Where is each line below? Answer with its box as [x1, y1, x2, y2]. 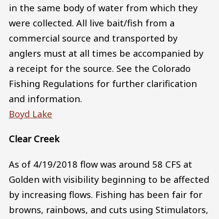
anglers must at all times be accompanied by [9, 46, 203, 59]
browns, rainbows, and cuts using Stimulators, [9, 203, 208, 216]
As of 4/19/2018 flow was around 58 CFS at [9, 157, 192, 170]
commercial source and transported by [9, 31, 177, 44]
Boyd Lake [9, 107, 52, 120]
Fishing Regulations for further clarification [9, 77, 197, 89]
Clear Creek [9, 132, 59, 145]
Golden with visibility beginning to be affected [9, 173, 209, 185]
